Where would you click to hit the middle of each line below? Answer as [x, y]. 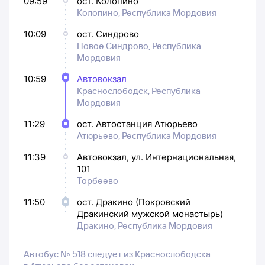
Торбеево [98, 180]
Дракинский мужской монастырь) [150, 214]
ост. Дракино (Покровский [134, 202]
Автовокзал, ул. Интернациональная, [156, 157]
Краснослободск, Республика [139, 91]
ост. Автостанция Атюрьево [137, 124]
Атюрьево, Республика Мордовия [147, 135]
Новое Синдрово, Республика [139, 46]
